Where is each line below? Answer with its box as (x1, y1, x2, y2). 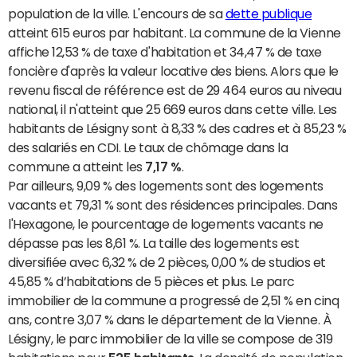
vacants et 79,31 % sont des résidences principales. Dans (8, 198, 338, 212)
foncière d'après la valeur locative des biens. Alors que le (8, 65, 339, 78)
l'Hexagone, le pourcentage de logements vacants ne (8, 218, 324, 231)
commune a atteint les (8, 160, 146, 174)
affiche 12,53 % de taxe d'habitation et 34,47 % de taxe (8, 45, 322, 59)
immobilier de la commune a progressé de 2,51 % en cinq (8, 294, 339, 308)
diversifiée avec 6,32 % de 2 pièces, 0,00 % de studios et (8, 256, 326, 269)
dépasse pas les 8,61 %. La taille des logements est (8, 237, 300, 250)
